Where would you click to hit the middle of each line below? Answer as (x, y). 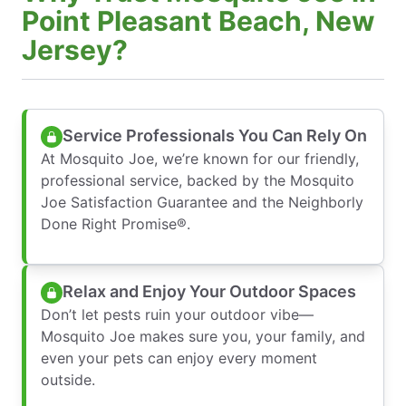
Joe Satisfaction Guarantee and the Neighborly (202, 202)
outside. (68, 379)
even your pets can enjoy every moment (179, 358)
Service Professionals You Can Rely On (215, 136)
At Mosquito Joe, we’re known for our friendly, (200, 158)
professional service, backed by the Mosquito (198, 180)
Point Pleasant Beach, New (198, 20)
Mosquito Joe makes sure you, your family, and (203, 336)
